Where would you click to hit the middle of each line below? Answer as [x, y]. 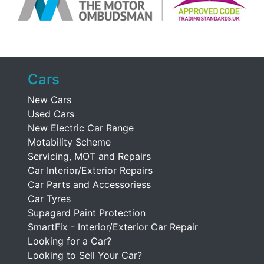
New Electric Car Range [81, 128]
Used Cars [51, 114]
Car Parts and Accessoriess [89, 184]
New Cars [49, 100]
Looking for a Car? [70, 241]
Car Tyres [49, 199]
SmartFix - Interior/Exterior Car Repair [113, 227]
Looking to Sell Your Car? [85, 255]
